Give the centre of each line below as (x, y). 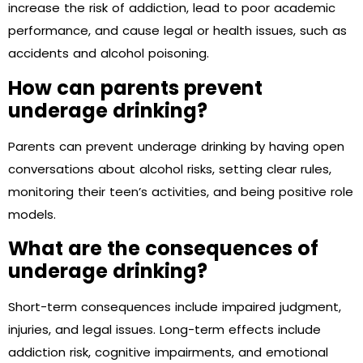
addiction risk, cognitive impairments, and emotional (168, 352)
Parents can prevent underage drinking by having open (176, 146)
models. (32, 214)
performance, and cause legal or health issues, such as (177, 31)
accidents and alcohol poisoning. (109, 53)
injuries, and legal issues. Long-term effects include (164, 330)
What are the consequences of (163, 249)
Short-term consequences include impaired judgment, (175, 307)
